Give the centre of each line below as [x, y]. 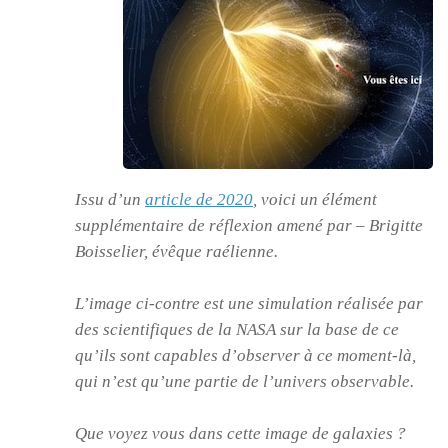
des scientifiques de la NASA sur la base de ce [237, 329]
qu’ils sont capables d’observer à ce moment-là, [245, 355]
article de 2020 [199, 199]
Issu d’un [110, 199]
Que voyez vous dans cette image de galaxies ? [240, 433]
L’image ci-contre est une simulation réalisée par [249, 303]
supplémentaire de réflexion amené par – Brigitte [249, 225]
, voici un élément [315, 199]
